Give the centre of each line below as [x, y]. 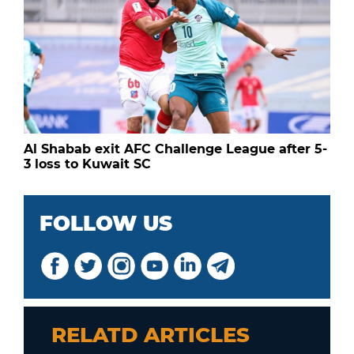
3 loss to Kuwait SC [87, 164]
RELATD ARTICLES [151, 335]
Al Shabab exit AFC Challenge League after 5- [175, 149]
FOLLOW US [106, 223]
